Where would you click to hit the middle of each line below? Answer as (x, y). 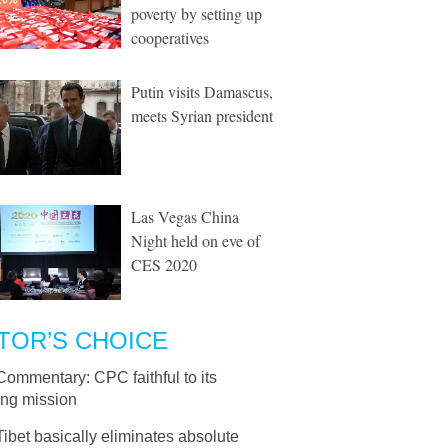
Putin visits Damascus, (202, 91)
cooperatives (170, 37)
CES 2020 (164, 264)
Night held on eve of (195, 240)
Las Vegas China (185, 216)
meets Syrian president (202, 115)
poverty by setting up (196, 13)
